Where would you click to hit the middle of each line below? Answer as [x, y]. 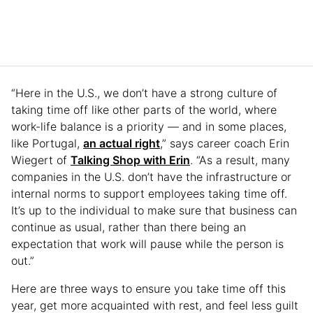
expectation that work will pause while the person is [147, 243]
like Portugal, [47, 143]
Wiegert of [41, 160]
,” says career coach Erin [225, 143]
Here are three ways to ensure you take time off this [148, 288]
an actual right [122, 143]
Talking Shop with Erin [130, 160]
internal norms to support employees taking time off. [149, 193]
